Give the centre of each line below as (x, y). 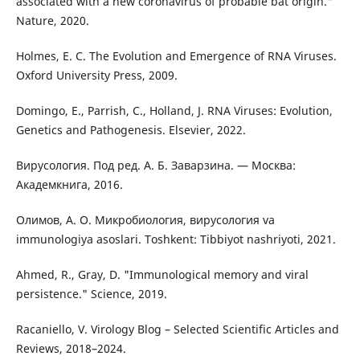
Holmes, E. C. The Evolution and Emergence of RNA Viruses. (176, 56)
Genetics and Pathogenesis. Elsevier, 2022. (131, 130)
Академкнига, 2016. (69, 185)
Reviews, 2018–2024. (71, 349)
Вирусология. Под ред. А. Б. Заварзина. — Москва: (155, 166)
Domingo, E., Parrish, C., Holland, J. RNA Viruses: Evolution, (174, 111)
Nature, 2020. (52, 21)
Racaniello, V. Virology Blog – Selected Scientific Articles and (177, 329)
